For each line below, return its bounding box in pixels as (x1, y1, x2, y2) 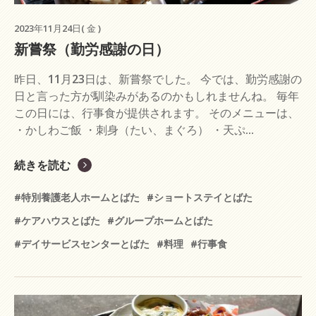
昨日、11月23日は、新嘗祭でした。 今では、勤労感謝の (14, 71, 302, 87)
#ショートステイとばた (147, 190, 253, 204)
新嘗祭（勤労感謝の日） (14, 39, 169, 59)
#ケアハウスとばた (14, 213, 100, 227)
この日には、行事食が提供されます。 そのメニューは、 (14, 104, 299, 121)
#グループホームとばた (107, 213, 213, 227)
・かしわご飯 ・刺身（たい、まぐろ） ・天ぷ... (14, 121, 254, 138)
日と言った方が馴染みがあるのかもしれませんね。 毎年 (14, 87, 299, 104)
